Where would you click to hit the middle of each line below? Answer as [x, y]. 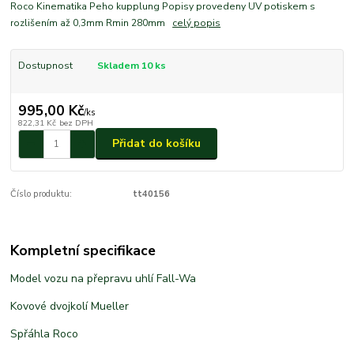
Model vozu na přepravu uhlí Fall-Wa [104, 279]
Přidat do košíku [156, 144]
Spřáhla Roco [45, 334]
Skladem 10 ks [131, 66]
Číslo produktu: [41, 194]
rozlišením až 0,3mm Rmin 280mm [92, 23]
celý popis [197, 23]
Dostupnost [45, 66]
